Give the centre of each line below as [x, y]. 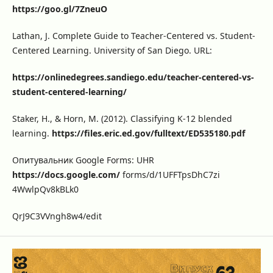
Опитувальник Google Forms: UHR [83, 160]
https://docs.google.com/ [66, 175]
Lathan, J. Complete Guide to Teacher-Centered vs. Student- [133, 36]
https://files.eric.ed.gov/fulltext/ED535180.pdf [148, 133]
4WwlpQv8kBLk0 [45, 190]
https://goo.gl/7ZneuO [59, 9]
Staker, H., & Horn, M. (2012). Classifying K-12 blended [122, 119]
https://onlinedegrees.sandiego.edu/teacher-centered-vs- [133, 77]
